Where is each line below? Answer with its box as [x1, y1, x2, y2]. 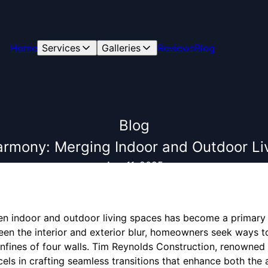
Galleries [101, 42, 141, 54]
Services [41, 42, 80, 54]
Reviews [157, 42, 194, 54]
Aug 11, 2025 [105, 159, 163, 171]
